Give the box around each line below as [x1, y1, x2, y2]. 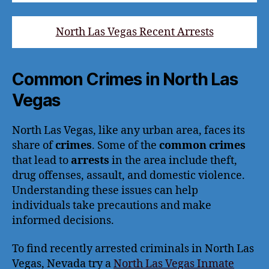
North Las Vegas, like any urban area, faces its [12, 123, 245, 138]
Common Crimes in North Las [12, 68, 238, 89]
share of [12, 138, 55, 153]
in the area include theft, [109, 153, 237, 168]
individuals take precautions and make [12, 198, 211, 213]
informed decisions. [12, 213, 114, 228]
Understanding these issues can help [12, 183, 198, 198]
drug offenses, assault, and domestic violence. [12, 168, 245, 183]
